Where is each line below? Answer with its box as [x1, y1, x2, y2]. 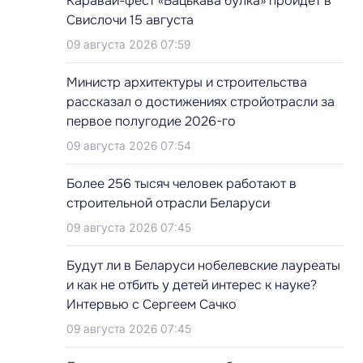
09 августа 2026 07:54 [66, 139, 191, 152]
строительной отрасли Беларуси [66, 194, 270, 211]
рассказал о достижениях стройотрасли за [66, 93, 335, 110]
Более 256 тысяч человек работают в [66, 175, 297, 192]
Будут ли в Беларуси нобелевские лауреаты [66, 257, 340, 274]
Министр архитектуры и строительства [66, 74, 307, 91]
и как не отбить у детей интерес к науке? [66, 276, 317, 293]
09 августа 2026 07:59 [66, 37, 190, 51]
